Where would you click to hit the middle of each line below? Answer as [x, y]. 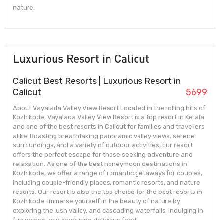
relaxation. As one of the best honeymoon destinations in [100, 164]
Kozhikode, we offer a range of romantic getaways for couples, [108, 173]
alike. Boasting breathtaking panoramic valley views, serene [104, 136]
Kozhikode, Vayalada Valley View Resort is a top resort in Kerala [109, 117]
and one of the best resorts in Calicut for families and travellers [109, 126]
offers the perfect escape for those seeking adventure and [103, 154]
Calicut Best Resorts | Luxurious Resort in [97, 81]
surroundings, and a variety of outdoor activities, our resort [103, 145]
